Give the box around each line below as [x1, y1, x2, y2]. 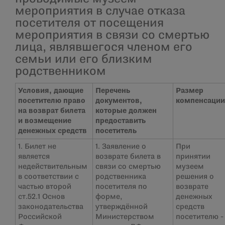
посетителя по [95, 183, 147, 190]
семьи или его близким [15, 54, 152, 65]
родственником [15, 66, 106, 77]
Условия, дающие [18, 87, 83, 94]
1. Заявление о [95, 143, 146, 150]
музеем [176, 163, 204, 170]
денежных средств [18, 128, 87, 135]
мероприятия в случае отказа [15, 6, 185, 17]
